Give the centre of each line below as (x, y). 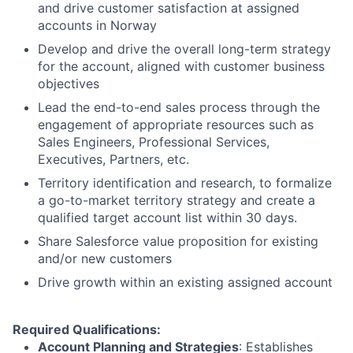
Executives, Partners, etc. (113, 159)
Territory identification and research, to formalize (185, 182)
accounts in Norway (97, 25)
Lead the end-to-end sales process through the (179, 107)
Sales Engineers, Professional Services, (154, 141)
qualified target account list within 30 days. (167, 217)
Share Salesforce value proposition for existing (178, 241)
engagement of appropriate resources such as (176, 124)
